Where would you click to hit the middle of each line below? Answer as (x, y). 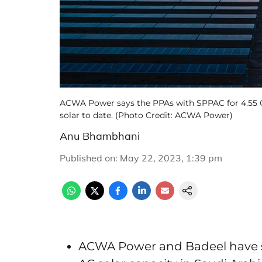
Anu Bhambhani (100, 136)
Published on (87, 158)
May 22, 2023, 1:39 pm (171, 158)
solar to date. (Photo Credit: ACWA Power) (146, 115)
